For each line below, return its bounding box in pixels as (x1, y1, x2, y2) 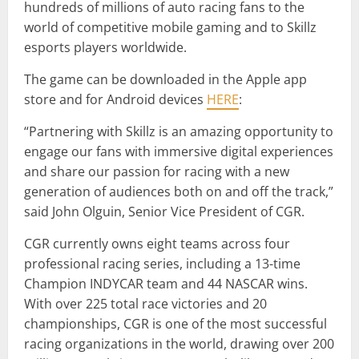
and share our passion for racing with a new (24, 162, 289, 180)
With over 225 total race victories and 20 (24, 294, 267, 313)
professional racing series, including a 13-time (24, 254, 301, 272)
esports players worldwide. (24, 38, 187, 56)
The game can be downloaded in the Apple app (24, 70, 307, 88)
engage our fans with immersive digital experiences (24, 142, 333, 160)
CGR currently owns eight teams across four (24, 234, 290, 252)
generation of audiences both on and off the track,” (24, 182, 333, 200)
